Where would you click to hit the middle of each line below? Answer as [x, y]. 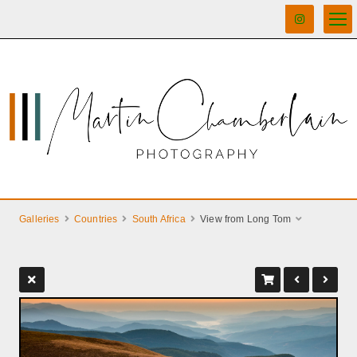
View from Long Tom [245, 219]
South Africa [159, 219]
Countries [96, 219]
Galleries [39, 219]
